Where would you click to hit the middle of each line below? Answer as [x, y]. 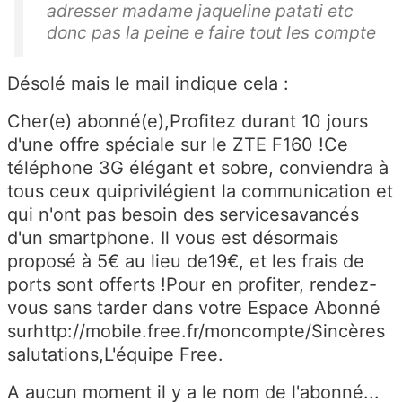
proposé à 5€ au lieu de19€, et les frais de [186, 261]
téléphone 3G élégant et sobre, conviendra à [198, 167]
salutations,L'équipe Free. [115, 354]
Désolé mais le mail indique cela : [148, 83]
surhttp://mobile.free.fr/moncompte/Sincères [196, 331]
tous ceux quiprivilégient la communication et [200, 191]
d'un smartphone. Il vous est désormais [173, 237]
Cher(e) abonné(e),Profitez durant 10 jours [188, 121]
